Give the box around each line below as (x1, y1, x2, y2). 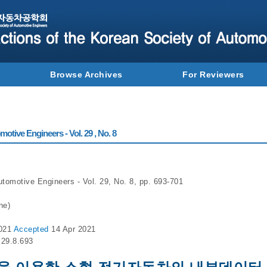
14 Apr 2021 (51, 225, 96, 234)
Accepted (13, 225, 51, 234)
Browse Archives (50, 70, 123, 79)
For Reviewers (182, 70, 244, 79)
